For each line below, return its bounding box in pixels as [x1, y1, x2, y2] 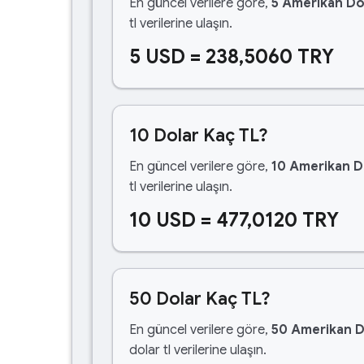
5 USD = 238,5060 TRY [129, 45, 334, 69]
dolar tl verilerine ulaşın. [129, 342, 266, 358]
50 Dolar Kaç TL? [129, 288, 271, 310]
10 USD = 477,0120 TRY [129, 208, 339, 232]
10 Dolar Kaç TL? [129, 124, 268, 146]
